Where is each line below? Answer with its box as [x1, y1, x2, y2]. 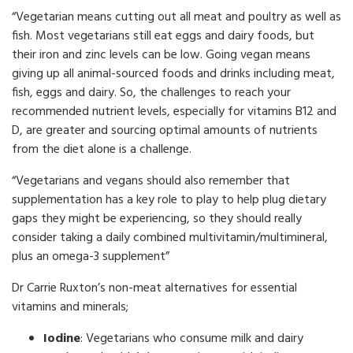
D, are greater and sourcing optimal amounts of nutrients [12, 121, 318, 141]
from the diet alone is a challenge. [12, 139, 191, 160]
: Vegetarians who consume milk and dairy [80, 329, 303, 349]
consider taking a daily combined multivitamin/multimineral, [12, 228, 328, 248]
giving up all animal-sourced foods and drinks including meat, [12, 64, 335, 84]
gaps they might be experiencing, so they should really [12, 209, 302, 229]
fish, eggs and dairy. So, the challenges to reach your [12, 83, 291, 103]
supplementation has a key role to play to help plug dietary [12, 190, 326, 210]
